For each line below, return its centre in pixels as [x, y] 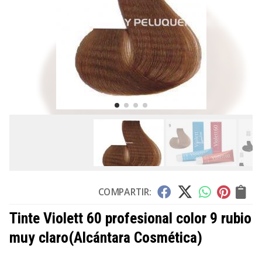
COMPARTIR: [125, 192]
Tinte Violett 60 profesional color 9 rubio [130, 218]
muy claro [39, 238]
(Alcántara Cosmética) [135, 238]
